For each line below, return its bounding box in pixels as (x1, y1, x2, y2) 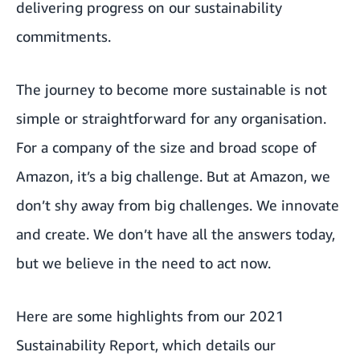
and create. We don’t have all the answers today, (16, 225, 335, 243)
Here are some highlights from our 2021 (16, 307, 284, 325)
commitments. (16, 27, 111, 45)
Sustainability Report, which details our (16, 336, 276, 354)
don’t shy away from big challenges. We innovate (16, 196, 339, 214)
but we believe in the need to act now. (16, 254, 271, 272)
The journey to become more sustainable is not (16, 80, 327, 98)
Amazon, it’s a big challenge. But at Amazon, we (16, 167, 330, 185)
